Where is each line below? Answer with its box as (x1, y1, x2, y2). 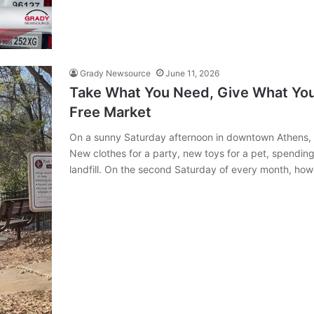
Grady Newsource (80, 68, 151, 79)
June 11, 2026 (165, 68, 219, 79)
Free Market (69, 104, 151, 121)
